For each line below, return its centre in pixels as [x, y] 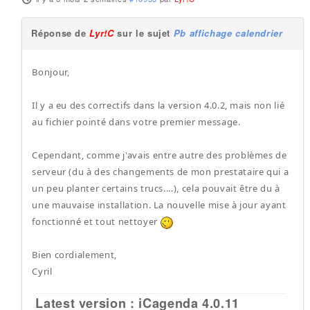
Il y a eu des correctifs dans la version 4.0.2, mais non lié [158, 105]
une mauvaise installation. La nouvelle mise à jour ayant [159, 205]
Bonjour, [51, 72]
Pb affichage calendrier [228, 33]
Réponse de [61, 33]
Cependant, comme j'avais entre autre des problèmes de [159, 155]
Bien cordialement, [74, 255]
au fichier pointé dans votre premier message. [136, 122]
